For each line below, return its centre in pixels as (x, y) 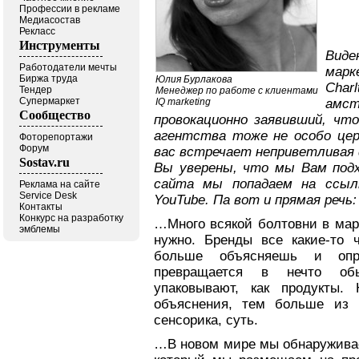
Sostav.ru (44, 162)
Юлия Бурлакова (194, 79)
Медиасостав (50, 20)
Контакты (41, 207)
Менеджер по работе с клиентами (237, 91)
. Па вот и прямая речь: (281, 200)
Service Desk (48, 196)
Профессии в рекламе (70, 9)
